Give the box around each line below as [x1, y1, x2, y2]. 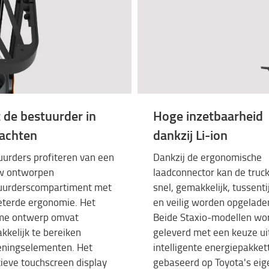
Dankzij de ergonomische [153, 150, 262, 165]
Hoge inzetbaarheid [153, 106, 263, 125]
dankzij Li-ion [153, 125, 228, 144]
